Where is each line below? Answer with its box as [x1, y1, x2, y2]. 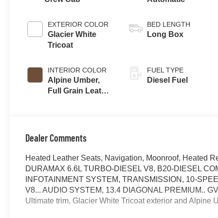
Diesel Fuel [147, 75, 188, 84]
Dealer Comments [25, 131, 87, 144]
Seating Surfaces [48, 97, 111, 106]
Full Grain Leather [48, 86, 114, 95]
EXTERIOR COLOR [48, 20, 109, 28]
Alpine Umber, [48, 75, 100, 84]
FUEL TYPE [147, 66, 184, 74]
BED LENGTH [147, 20, 191, 28]
